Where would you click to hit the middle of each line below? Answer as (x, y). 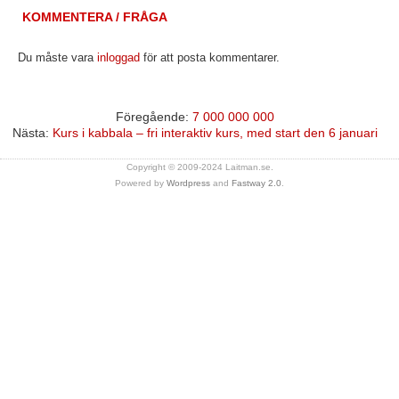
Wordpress (188, 183)
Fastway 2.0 (256, 183)
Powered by (141, 183)
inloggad (118, 57)
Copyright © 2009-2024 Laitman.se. (199, 167)
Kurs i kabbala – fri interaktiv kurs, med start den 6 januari (215, 133)
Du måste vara (57, 57)
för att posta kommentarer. (210, 57)
